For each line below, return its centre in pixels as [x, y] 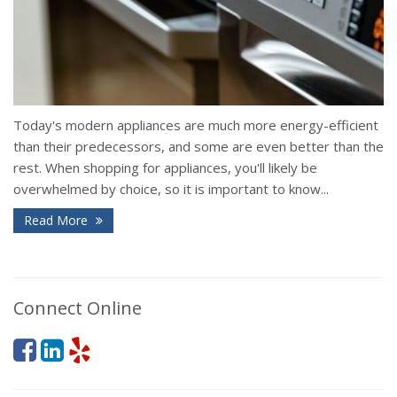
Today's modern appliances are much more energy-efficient [196, 125]
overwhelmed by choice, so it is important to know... [171, 189]
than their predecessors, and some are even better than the [198, 147]
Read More [58, 221]
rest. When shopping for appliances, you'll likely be [165, 168]
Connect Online [78, 308]
